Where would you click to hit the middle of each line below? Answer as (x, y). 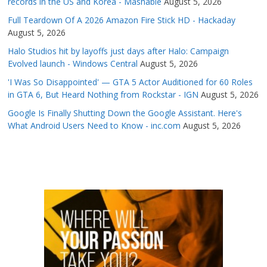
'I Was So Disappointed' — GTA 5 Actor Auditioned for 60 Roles (131, 82)
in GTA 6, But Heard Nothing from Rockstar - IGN (103, 95)
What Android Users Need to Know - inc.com (94, 126)
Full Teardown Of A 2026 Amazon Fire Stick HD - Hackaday (122, 20)
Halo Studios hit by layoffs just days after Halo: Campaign (119, 51)
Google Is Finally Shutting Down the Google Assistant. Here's (125, 113)
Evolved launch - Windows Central (73, 64)
